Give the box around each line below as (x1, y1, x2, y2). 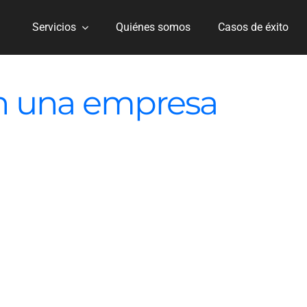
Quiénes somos (116, 21, 191, 34)
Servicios (32, 21, 77, 34)
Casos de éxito (218, 21, 289, 34)
